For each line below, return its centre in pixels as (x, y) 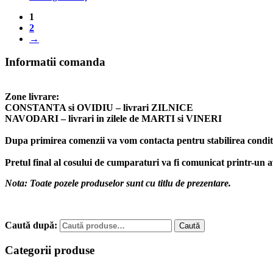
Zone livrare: (32, 97)
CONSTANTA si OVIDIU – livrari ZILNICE (99, 108)
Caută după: (31, 225)
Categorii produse (50, 250)
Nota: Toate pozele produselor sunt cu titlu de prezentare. (118, 183)
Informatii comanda (55, 62)
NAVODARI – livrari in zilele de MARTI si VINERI (113, 119)
